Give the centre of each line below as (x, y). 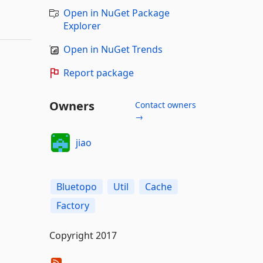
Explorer (82, 26)
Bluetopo (76, 187)
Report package (98, 73)
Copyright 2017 (83, 235)
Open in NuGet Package (116, 13)
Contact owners (165, 105)
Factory (73, 205)
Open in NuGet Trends (113, 49)
